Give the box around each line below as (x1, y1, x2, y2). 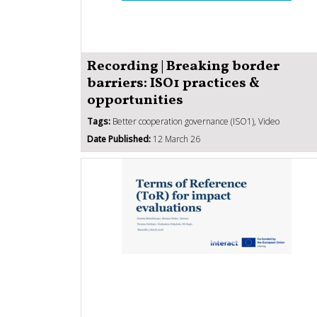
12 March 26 (151, 132, 200, 145)
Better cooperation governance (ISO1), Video (110, 115, 279, 127)
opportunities (87, 90, 183, 110)
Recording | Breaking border (87, 56, 279, 76)
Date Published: (87, 132, 151, 145)
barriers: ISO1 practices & (87, 73, 260, 93)
